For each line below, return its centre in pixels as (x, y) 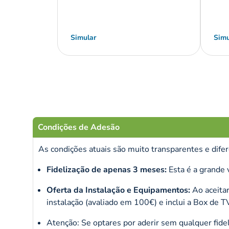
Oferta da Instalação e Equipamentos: (118, 190)
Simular (83, 38)
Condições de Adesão (79, 128)
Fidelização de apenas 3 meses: (107, 170)
